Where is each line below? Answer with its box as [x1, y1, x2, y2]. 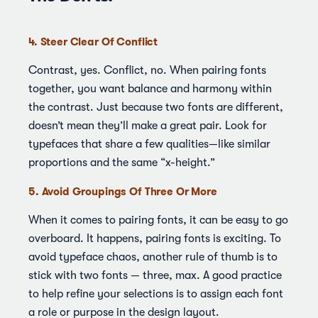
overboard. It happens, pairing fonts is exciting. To [28, 231, 281, 245]
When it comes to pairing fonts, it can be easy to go [28, 213, 288, 226]
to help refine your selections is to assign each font [28, 287, 283, 300]
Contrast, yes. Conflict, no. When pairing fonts [28, 63, 266, 77]
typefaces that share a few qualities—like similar [28, 137, 270, 150]
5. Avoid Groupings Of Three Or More [28, 184, 217, 198]
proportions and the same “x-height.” [28, 155, 215, 169]
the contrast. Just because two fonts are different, [28, 100, 283, 114]
